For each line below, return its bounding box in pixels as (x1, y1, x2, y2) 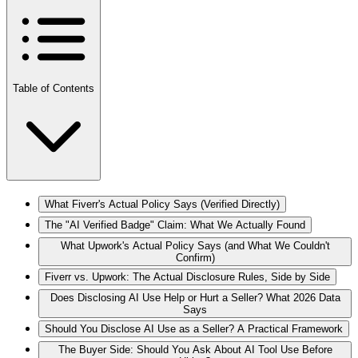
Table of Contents (13, 82, 94, 94)
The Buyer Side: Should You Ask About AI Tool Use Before (58, 343, 332, 356)
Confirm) (175, 251, 215, 264)
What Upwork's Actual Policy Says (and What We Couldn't (60, 239, 330, 252)
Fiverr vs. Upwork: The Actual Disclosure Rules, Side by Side (45, 270, 330, 283)
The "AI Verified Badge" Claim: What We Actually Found (45, 218, 305, 231)
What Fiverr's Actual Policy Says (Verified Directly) (45, 197, 280, 210)
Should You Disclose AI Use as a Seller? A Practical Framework (45, 322, 343, 335)
